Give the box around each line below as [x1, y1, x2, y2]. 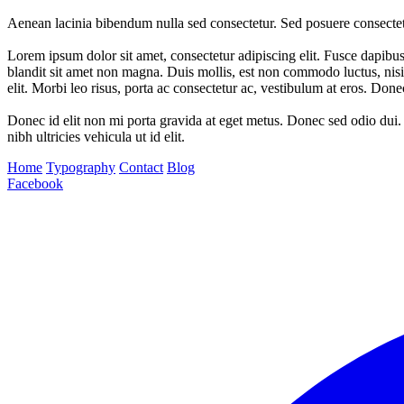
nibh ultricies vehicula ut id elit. [7, 128, 185, 144]
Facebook [7, 175, 63, 191]
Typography [46, 159, 115, 175]
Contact [119, 159, 163, 175]
